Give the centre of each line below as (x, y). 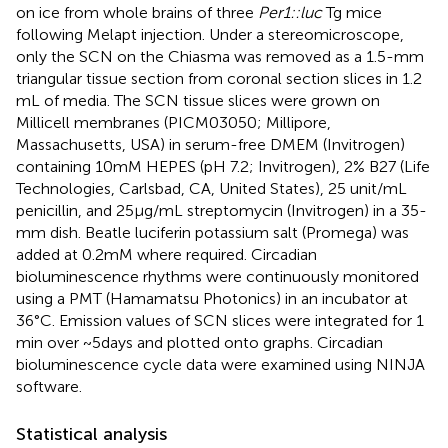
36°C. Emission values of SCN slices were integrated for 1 (220, 321)
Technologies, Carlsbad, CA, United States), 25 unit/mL (211, 189)
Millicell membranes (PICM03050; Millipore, (173, 123)
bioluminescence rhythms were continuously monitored (217, 277)
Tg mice (352, 13)
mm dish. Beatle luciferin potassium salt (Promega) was (212, 233)
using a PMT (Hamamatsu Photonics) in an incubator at (212, 299)
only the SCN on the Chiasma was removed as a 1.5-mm (220, 57)
